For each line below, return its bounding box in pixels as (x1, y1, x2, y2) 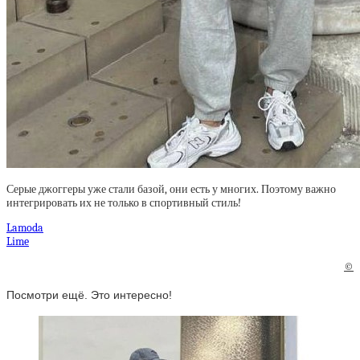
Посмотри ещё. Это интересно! (6, 288, 172, 301)
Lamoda (6, 221, 43, 235)
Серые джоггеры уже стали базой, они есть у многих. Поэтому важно (6, 182, 336, 196)
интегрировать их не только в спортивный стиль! (6, 196, 241, 210)
